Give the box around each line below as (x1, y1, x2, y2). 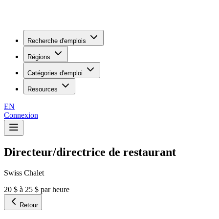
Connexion (4, 111, 38, 119)
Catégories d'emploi (27, 69, 83, 77)
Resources (27, 86, 58, 93)
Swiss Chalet (4, 168, 44, 177)
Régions (27, 53, 50, 61)
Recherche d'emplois (27, 37, 86, 44)
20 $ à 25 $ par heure (4, 185, 69, 194)
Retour (20, 201, 38, 209)
